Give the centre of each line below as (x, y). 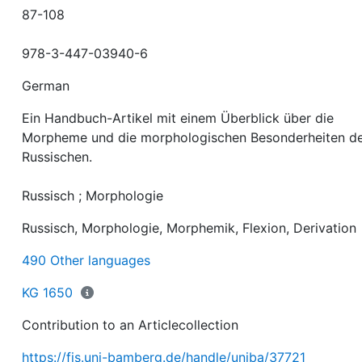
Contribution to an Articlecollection (130, 324)
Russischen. (57, 156)
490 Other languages (86, 260)
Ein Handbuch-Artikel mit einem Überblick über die (178, 118)
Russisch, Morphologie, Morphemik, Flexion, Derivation (189, 227)
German (46, 85)
